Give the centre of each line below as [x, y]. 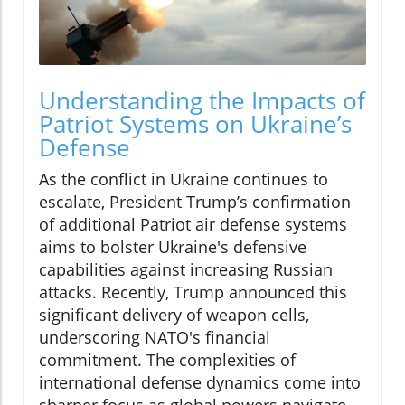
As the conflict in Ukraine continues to [184, 179]
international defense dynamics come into [200, 382]
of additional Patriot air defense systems [193, 224]
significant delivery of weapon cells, [174, 314]
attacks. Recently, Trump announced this [193, 292]
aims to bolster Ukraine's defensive [173, 246]
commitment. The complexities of [167, 359]
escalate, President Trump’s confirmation [195, 201]
